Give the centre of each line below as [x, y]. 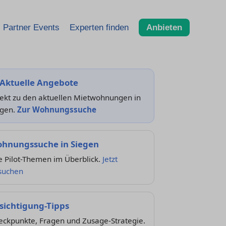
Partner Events [31, 27]
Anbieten [164, 27]
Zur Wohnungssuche [56, 109]
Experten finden [99, 27]
